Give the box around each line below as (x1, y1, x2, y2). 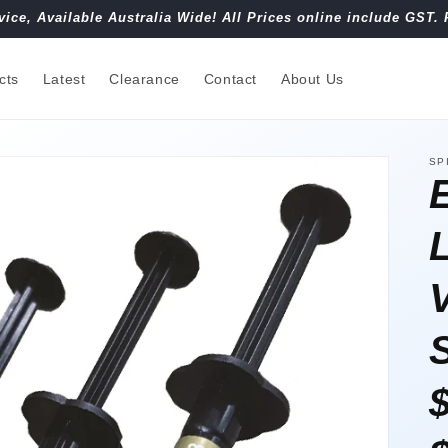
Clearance (109, 70, 180, 87)
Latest (42, 70, 86, 87)
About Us (280, 70, 344, 87)
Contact (203, 70, 257, 87)
